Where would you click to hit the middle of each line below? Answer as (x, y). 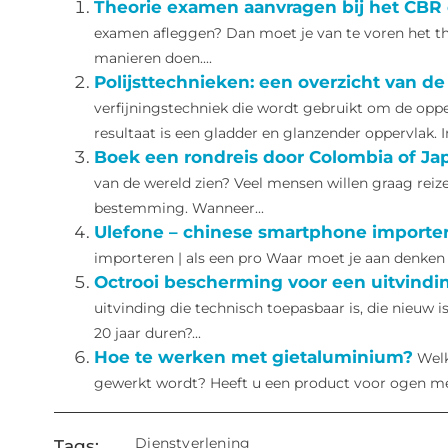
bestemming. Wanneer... (178, 208)
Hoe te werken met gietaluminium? (253, 357)
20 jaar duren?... (147, 333)
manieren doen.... (152, 58)
